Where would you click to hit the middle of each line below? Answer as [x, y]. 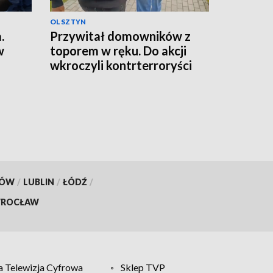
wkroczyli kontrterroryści [121, 65]
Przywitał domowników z [120, 36]
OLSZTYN [68, 21]
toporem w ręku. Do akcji [118, 50]
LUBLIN [38, 182]
